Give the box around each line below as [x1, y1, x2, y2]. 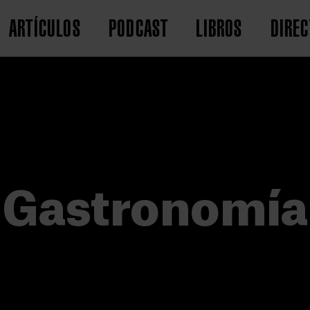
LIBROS [196, 16, 243, 40]
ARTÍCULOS [9, 16, 81, 40]
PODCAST [108, 16, 169, 40]
